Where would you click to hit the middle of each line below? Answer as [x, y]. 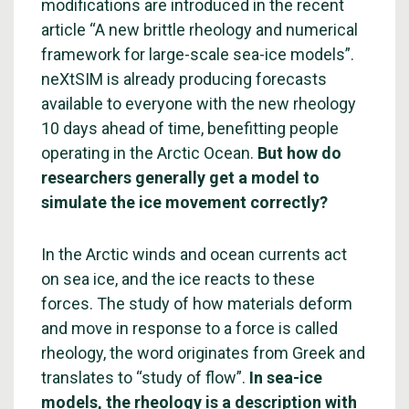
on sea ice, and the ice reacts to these [178, 279]
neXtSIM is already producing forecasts [184, 79]
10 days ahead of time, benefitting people [190, 128]
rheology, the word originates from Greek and [203, 353]
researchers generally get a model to [180, 178]
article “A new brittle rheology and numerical [199, 30]
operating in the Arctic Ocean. [149, 153]
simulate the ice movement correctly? [184, 202]
